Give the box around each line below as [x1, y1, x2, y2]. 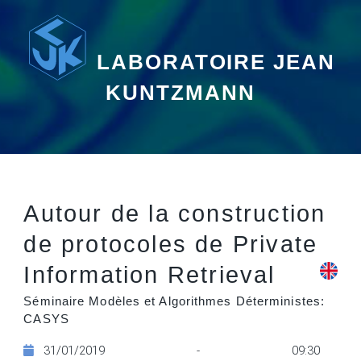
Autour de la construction [23, 200, 326, 227]
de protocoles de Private [23, 230, 318, 258]
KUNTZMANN [106, 81, 255, 104]
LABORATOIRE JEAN [97, 50, 335, 73]
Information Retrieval [23, 261, 276, 288]
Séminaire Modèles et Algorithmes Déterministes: [23, 295, 326, 309]
